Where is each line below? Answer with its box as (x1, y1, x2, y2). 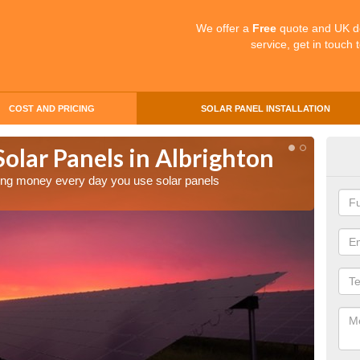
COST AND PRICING (8, 104, 95, 113)
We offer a (196, 22, 252, 35)
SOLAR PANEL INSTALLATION (200, 104, 330, 113)
